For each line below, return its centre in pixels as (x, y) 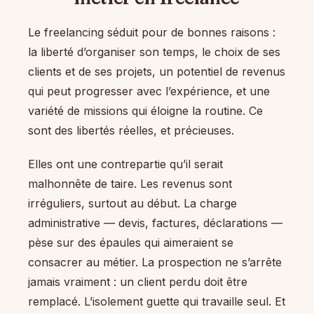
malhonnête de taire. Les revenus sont (130, 183)
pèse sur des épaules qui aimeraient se (131, 242)
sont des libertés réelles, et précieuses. (131, 130)
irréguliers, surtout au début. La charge (132, 203)
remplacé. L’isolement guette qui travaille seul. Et (157, 301)
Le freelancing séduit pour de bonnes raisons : (152, 32)
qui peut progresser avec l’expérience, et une (149, 91)
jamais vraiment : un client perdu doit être (138, 281)
